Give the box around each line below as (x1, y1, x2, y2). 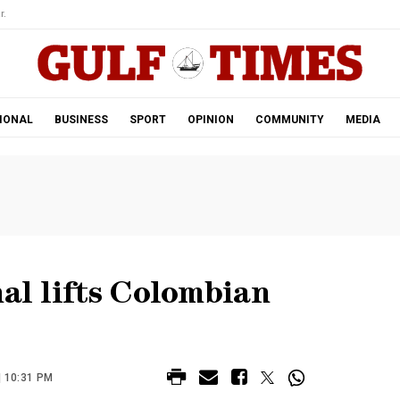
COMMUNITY (254, 113, 324, 126)
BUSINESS (54, 113, 108, 126)
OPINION (187, 113, 234, 126)
